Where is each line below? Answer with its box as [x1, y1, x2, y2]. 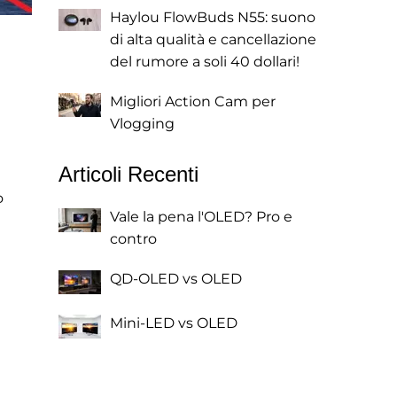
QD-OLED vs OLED [110, 270, 242, 287]
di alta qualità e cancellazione [110, 31, 316, 48]
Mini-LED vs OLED [110, 315, 237, 331]
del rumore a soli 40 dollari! [110, 53, 300, 70]
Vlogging [110, 115, 175, 132]
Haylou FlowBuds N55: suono [110, 9, 315, 26]
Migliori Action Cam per [110, 93, 276, 110]
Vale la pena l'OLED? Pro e [110, 208, 292, 225]
